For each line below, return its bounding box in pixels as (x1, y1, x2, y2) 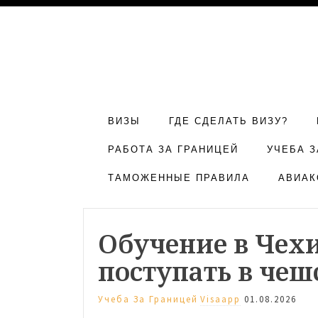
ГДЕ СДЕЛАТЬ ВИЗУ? (169, 115, 288, 126)
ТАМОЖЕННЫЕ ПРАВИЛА (108, 172, 250, 183)
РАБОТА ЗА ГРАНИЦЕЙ (108, 143, 238, 155)
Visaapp (200, 292, 241, 305)
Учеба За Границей (98, 292, 198, 305)
